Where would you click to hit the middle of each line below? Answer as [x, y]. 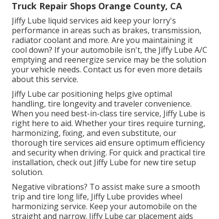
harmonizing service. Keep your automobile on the [104, 207]
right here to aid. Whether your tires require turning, [109, 123]
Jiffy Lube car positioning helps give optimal [92, 94]
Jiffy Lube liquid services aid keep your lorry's [94, 21]
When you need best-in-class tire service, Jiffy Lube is [109, 114]
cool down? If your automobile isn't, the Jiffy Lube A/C [109, 50]
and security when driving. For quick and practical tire [109, 153]
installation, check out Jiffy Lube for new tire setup [104, 163]
